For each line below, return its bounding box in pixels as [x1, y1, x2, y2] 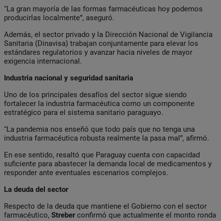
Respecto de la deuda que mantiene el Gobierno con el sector [4, 201, 207, 211]
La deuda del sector [4, 184, 68, 194]
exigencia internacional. [4, 56, 82, 66]
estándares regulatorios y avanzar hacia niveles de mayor [4, 47, 192, 57]
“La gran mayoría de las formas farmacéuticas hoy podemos [4, 4, 203, 13]
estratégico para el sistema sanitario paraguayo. [4, 108, 163, 117]
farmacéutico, [4, 210, 51, 220]
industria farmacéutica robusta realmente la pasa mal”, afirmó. [4, 133, 209, 143]
